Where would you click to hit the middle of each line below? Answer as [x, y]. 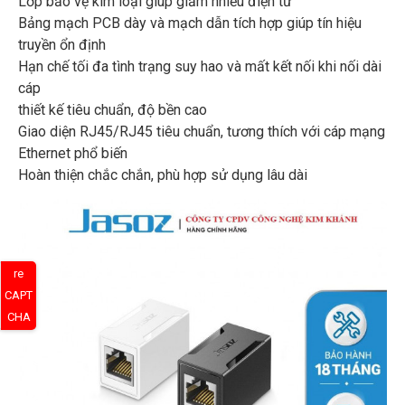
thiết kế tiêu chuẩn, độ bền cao [113, 110]
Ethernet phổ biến [73, 154]
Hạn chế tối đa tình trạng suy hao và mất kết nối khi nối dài [200, 67]
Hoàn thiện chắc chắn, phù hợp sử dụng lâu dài [163, 175]
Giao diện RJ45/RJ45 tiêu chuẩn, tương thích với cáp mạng [202, 132]
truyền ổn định [62, 45]
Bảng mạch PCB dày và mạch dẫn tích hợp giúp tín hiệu [190, 24]
